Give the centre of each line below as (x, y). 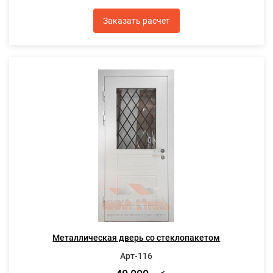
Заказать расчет (136, 20)
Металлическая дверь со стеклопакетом (136, 238)
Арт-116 (136, 256)
